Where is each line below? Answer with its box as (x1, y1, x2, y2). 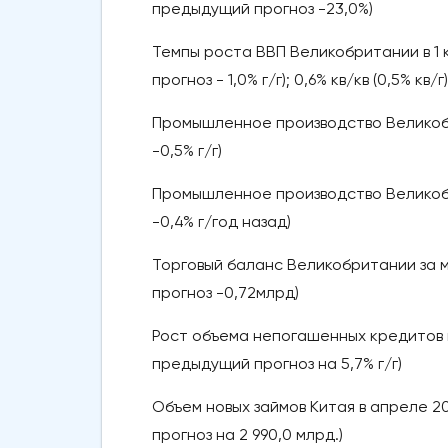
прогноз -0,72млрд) (152, 283, 299, 303)
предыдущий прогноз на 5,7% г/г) (152, 354, 402, 374)
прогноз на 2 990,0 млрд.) (152, 425, 343, 445)
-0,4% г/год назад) (152, 212, 291, 232)
